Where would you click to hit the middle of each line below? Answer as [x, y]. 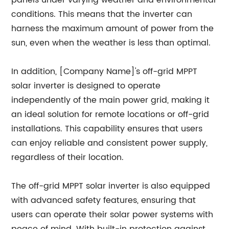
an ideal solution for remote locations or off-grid [110, 114]
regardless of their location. [68, 157]
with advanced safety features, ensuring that [104, 200]
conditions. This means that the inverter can [102, 14]
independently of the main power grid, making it [111, 100]
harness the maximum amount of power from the [113, 29]
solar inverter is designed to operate [86, 86]
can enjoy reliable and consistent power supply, [110, 143]
